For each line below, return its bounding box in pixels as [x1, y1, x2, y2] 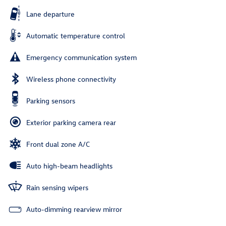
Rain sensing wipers [26, 183, 88, 193]
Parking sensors [26, 96, 75, 106]
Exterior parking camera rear [26, 118, 116, 128]
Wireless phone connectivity [26, 74, 116, 84]
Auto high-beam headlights [26, 161, 112, 171]
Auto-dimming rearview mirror [26, 204, 122, 214]
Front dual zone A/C [26, 139, 90, 149]
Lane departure [26, 9, 75, 19]
